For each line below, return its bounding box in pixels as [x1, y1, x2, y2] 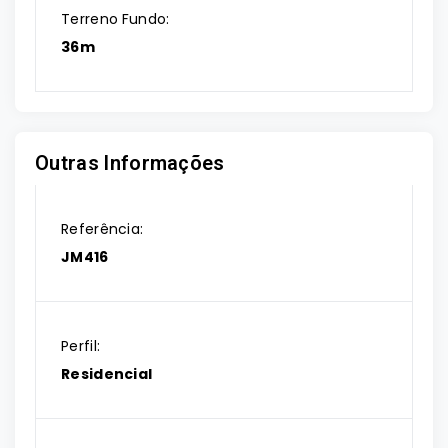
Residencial [61, 364, 153, 384]
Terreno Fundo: [61, 9, 170, 29]
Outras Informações [35, 151, 225, 175]
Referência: [61, 219, 144, 239]
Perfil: [61, 336, 101, 356]
